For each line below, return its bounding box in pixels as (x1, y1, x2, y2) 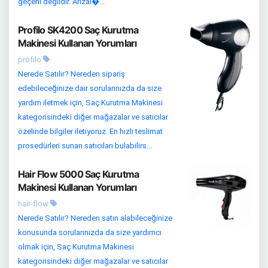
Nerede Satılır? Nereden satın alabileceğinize (18, 214, 172, 223)
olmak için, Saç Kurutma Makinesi (18, 242, 134, 251)
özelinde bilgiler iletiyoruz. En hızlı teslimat (18, 127, 163, 136)
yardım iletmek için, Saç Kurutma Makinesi (18, 98, 163, 107)
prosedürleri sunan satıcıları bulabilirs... (18, 141, 152, 150)
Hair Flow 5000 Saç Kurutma (18, 168, 139, 180)
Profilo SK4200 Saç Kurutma (18, 24, 139, 36)
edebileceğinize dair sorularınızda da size (18, 84, 162, 93)
